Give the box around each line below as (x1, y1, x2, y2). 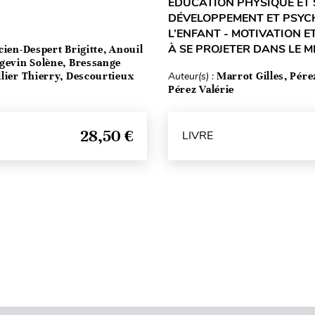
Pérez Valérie (167, 82, 235, 96)
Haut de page (127, 250, 189, 261)
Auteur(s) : (167, 69, 217, 83)
